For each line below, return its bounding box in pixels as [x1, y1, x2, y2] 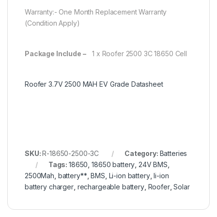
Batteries [159, 149, 187, 157]
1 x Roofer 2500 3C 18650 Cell [90, 49, 187, 58]
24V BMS [138, 160, 168, 169]
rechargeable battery [77, 182, 144, 191]
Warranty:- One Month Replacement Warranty [25, 7, 169, 16]
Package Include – [25, 49, 91, 58]
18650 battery [92, 160, 135, 169]
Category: [124, 149, 160, 157]
